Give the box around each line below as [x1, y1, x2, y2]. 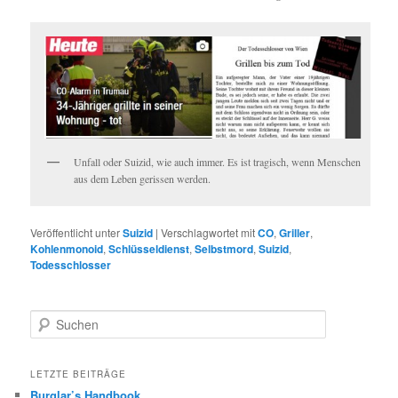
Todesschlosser [30, 257, 112, 274]
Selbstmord [195, 241, 254, 258]
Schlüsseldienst [108, 241, 190, 258]
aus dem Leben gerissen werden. [74, 171, 211, 186]
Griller [279, 225, 311, 242]
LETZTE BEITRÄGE [30, 367, 127, 380]
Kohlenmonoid [30, 241, 104, 258]
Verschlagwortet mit [161, 225, 256, 241]
